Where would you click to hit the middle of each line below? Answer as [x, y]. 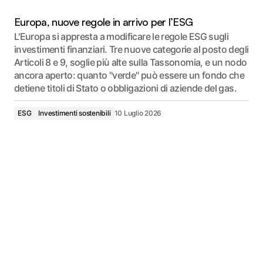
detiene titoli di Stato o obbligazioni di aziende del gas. [125, 88]
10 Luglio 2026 [138, 113]
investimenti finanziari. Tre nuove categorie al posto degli [131, 49]
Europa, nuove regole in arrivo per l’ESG [104, 21]
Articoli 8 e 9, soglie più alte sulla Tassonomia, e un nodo [131, 62]
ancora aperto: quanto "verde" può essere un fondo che [129, 75]
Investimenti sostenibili [75, 113]
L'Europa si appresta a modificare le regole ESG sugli [122, 36]
